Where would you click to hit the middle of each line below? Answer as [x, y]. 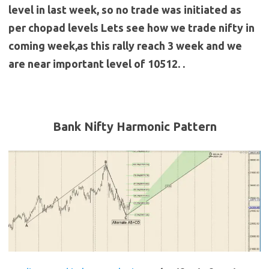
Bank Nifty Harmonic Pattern [134, 127]
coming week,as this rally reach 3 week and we [125, 46]
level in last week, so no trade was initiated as [125, 10]
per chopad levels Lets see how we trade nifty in [131, 28]
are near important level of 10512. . [97, 64]
